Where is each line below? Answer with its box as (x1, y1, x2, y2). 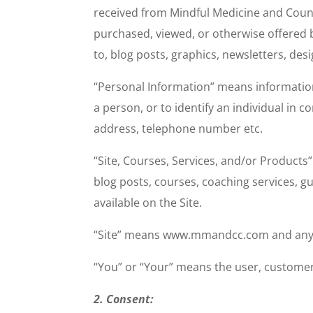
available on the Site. (94, 195, 203, 211)
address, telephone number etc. (94, 121, 263, 137)
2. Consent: (94, 291, 154, 307)
